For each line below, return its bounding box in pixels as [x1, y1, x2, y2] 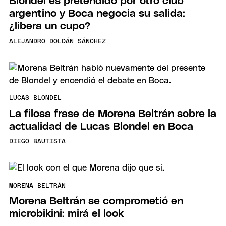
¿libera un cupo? [9, 21, 90, 32]
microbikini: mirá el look [9, 208, 124, 219]
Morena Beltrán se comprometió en [9, 196, 183, 207]
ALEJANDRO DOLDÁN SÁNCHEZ [9, 38, 106, 45]
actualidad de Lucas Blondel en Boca [9, 121, 193, 132]
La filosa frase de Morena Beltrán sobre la [9, 108, 216, 119]
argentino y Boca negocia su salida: [9, 8, 185, 19]
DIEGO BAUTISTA [9, 138, 66, 145]
